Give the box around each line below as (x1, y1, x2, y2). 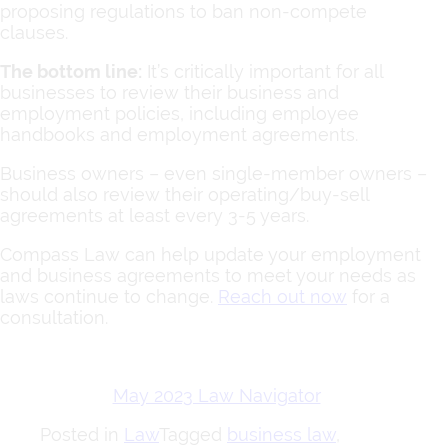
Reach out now (218, 285, 347, 307)
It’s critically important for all (142, 60, 383, 82)
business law (227, 423, 336, 445)
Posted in (40, 423, 124, 445)
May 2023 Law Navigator (112, 384, 321, 406)
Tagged (159, 423, 227, 445)
